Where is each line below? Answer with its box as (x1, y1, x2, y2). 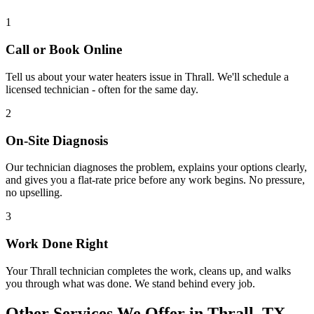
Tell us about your (6, 70, 88, 83)
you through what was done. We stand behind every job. (6, 277, 255, 289)
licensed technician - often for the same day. (6, 83, 198, 95)
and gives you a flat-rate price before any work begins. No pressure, (6, 174, 305, 186)
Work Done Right (6, 236, 108, 252)
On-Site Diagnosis (6, 132, 108, 148)
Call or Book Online (6, 42, 122, 57)
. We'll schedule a (212, 70, 289, 83)
